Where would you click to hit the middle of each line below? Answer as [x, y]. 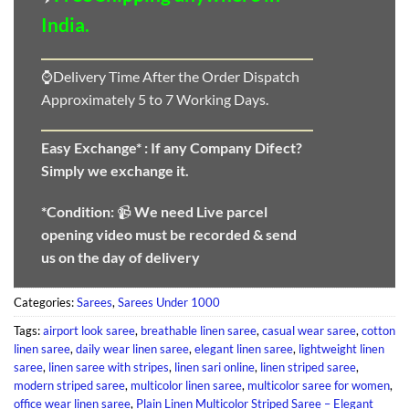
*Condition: [79, 212]
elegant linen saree [244, 349]
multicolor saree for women [319, 386]
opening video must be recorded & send [169, 235]
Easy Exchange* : [96, 147]
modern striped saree [69, 386]
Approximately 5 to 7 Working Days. [155, 99]
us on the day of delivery [121, 257]
